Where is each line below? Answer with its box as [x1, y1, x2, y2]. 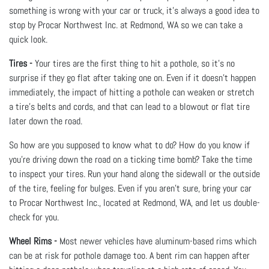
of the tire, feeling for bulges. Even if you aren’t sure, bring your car [9, 181, 252, 195]
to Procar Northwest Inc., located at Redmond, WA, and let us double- [9, 196, 260, 209]
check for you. [9, 210, 59, 223]
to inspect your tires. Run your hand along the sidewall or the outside [9, 167, 260, 180]
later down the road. [9, 114, 82, 127]
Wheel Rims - [9, 234, 57, 247]
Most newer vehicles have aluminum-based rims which [57, 234, 256, 247]
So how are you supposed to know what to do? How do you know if [9, 138, 250, 151]
